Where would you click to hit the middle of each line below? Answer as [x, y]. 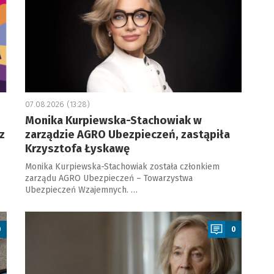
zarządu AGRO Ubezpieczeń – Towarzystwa [109, 178]
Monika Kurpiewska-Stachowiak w [113, 120]
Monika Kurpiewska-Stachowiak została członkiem [122, 167]
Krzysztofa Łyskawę [77, 149]
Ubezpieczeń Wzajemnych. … [81, 190]
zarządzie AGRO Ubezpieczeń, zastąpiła [127, 135]
